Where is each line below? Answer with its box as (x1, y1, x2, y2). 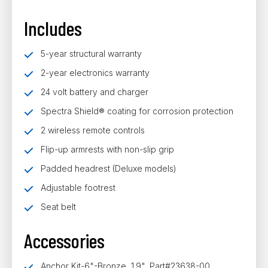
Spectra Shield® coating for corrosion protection (41, 106, 233, 116)
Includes (24, 16, 82, 40)
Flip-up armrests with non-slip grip (41, 144, 174, 154)
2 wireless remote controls (41, 125, 145, 135)
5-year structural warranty (41, 48, 142, 59)
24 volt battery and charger (41, 87, 148, 97)
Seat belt (41, 202, 76, 212)
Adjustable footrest (41, 182, 115, 193)
